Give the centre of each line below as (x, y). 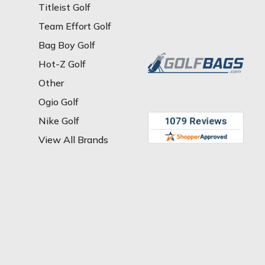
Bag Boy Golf (67, 45)
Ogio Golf (58, 101)
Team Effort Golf (75, 26)
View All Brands (73, 139)
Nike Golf (59, 120)
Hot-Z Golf (62, 64)
